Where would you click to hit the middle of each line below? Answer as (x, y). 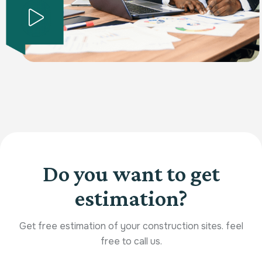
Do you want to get (131, 173)
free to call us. (131, 241)
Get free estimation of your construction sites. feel (131, 226)
